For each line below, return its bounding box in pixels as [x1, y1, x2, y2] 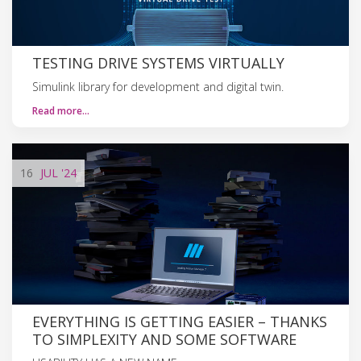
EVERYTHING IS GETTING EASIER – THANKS [32, 311, 327, 331]
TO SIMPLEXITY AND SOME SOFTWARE [32, 329, 297, 349]
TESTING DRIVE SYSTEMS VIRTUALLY [32, 52, 284, 73]
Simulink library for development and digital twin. [32, 78, 284, 94]
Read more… [32, 103, 89, 118]
